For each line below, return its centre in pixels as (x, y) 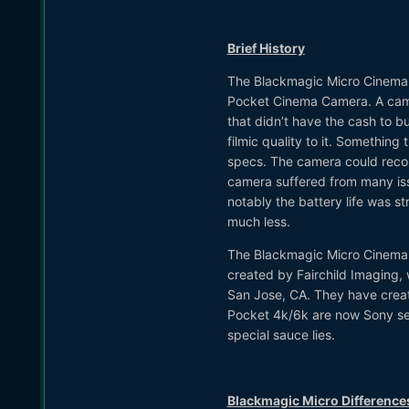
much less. (258, 221)
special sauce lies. (281, 334)
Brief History (266, 47)
